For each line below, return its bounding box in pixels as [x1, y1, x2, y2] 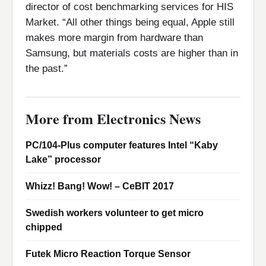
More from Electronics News [26, 108, 201, 129]
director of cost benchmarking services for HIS [26, 1, 233, 12]
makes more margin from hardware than [26, 32, 203, 43]
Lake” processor [26, 154, 101, 164]
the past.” [26, 63, 68, 74]
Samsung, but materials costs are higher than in [26, 47, 238, 59]
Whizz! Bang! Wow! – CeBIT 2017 [26, 181, 174, 191]
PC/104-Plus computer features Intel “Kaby [26, 140, 218, 150]
